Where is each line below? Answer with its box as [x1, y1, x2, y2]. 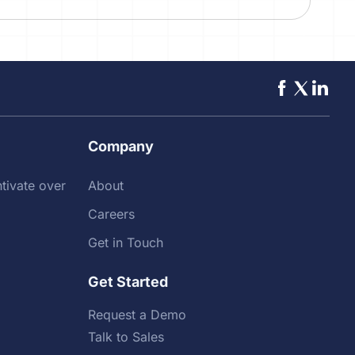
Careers [87, 206, 135, 223]
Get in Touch [87, 235, 163, 251]
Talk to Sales [87, 329, 164, 345]
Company [87, 138, 154, 155]
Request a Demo [87, 307, 186, 323]
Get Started [87, 273, 168, 291]
